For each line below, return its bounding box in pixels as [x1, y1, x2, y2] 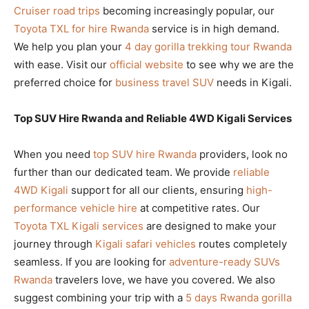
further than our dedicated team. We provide [14, 165, 233, 179]
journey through [14, 237, 95, 250]
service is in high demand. [149, 21, 279, 35]
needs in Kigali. [214, 75, 292, 89]
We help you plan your [14, 39, 125, 53]
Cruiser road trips [14, 3, 100, 17]
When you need [14, 147, 93, 161]
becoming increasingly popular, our [100, 3, 275, 17]
